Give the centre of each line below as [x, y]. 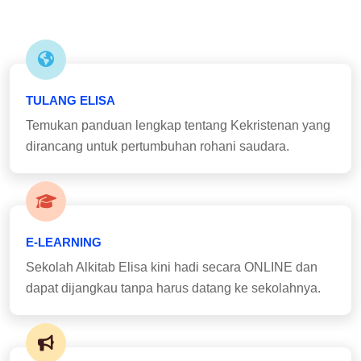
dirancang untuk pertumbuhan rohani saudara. [158, 146]
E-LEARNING [64, 242]
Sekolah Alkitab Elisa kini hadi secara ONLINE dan [172, 267]
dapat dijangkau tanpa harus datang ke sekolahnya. [173, 288]
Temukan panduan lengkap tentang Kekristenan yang [178, 125]
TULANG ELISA [71, 100]
